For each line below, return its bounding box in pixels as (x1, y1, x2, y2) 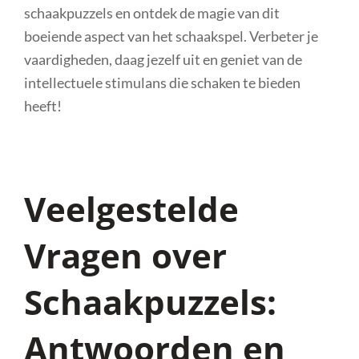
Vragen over (24, 232, 227, 278)
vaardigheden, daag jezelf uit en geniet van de (24, 50, 302, 68)
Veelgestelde (24, 185, 239, 232)
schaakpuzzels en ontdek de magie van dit (24, 3, 280, 22)
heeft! (24, 96, 62, 115)
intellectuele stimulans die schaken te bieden (24, 73, 301, 91)
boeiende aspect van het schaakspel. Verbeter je (24, 26, 318, 45)
